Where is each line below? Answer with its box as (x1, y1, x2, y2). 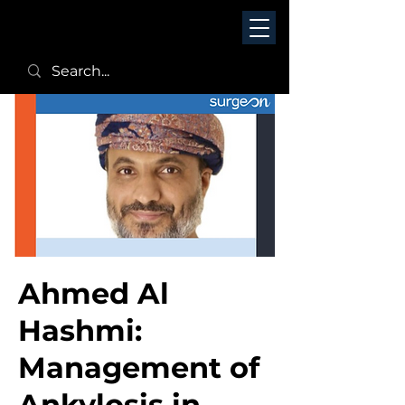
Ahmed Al (18, 276, 169, 311)
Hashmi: (18, 313, 142, 348)
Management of (18, 350, 259, 385)
